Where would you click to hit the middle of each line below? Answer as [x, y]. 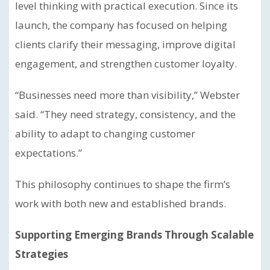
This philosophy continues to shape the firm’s [123, 184]
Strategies [42, 254]
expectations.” [49, 153]
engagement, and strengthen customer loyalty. [126, 64]
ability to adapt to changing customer [105, 133]
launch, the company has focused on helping [121, 25]
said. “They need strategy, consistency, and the [125, 114]
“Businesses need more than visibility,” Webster [127, 95]
